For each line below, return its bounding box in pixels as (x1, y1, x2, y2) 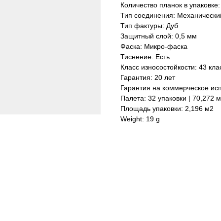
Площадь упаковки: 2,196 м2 (120, 105, 214, 113)
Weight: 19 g (120, 115, 160, 123)
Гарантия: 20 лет (120, 74, 175, 82)
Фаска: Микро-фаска (120, 42, 187, 51)
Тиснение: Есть (120, 53, 170, 61)
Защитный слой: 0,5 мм (120, 32, 197, 40)
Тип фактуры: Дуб (120, 22, 178, 30)
